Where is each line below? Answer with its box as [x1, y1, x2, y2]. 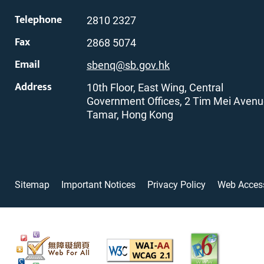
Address [15, 78, 52, 97]
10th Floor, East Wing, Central [87, 81, 223, 94]
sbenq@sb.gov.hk [87, 59, 170, 72]
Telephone [15, 11, 62, 29]
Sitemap [15, 179, 49, 190]
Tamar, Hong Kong [87, 108, 173, 121]
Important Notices [61, 179, 136, 190]
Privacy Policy [147, 179, 206, 190]
